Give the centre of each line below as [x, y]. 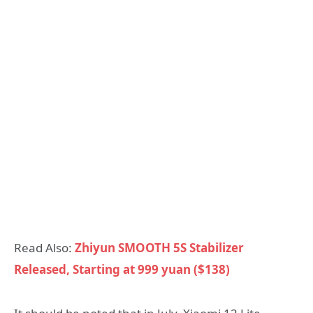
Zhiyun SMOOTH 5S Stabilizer [159, 248]
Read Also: [44, 248]
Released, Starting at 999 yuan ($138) [122, 270]
